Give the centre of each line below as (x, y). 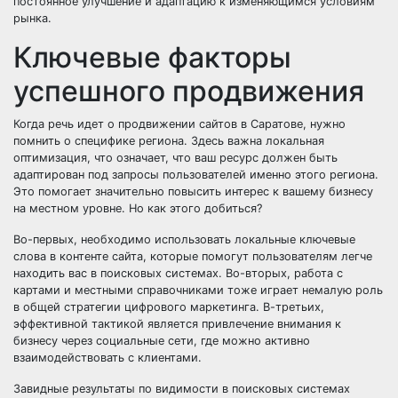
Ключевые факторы (152, 57)
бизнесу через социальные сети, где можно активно (162, 341)
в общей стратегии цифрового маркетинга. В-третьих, (169, 307)
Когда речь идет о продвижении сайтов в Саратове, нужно (179, 124)
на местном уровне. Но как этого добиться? (138, 208)
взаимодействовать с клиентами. (107, 358)
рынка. (32, 18)
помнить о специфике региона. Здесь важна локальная (169, 141)
